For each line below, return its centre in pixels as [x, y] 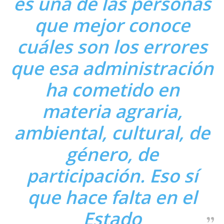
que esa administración [112, 68]
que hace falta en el [112, 197]
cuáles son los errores [112, 46]
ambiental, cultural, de [112, 132]
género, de [112, 154]
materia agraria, [112, 111]
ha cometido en [112, 89]
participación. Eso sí [112, 175]
